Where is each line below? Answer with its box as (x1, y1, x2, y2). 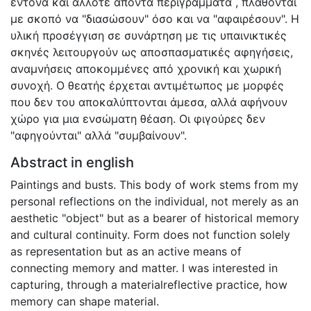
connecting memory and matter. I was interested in (10, 260, 278, 275)
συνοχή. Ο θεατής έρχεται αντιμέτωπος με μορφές (10, 78, 284, 92)
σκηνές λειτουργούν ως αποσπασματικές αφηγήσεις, (10, 44, 293, 59)
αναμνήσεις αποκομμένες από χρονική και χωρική (10, 61, 281, 76)
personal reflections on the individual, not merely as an (10, 194, 299, 208)
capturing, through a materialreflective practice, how (10, 277, 287, 292)
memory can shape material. (10, 294, 159, 308)
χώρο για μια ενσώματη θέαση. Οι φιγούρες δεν (10, 111, 265, 126)
